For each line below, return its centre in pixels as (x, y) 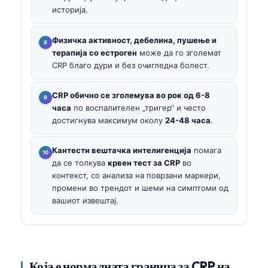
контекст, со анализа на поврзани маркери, (136, 176)
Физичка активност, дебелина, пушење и (134, 40)
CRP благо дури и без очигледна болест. (131, 65)
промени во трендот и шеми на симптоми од (140, 188)
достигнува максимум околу (109, 120)
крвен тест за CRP (144, 163)
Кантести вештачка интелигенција (122, 150)
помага (206, 150)
